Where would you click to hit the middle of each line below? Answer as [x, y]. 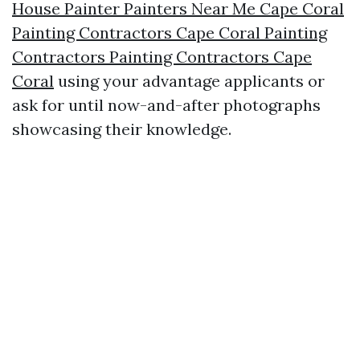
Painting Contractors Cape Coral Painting [170, 33]
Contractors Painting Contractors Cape [162, 57]
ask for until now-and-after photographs [166, 105]
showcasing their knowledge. [122, 129]
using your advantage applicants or [189, 81]
